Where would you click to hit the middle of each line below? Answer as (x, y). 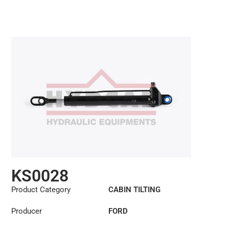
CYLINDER (127, 201)
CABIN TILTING (135, 190)
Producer (27, 211)
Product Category (41, 190)
